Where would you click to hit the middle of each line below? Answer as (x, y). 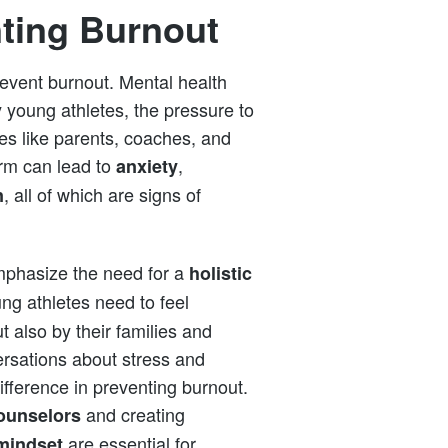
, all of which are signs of (102, 193)
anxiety (147, 165)
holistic (220, 273)
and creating (133, 414)
